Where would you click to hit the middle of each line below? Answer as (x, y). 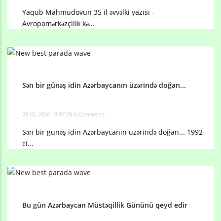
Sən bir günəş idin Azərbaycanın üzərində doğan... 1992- (114, 132)
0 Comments (89, 114)
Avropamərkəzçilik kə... (58, 23)
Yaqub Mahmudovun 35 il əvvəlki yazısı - (88, 12)
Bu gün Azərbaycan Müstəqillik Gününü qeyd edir (105, 205)
